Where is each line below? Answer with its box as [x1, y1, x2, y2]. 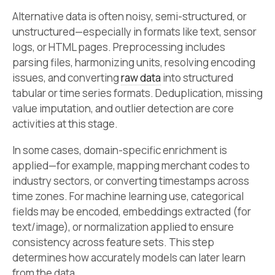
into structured [161, 70, 233, 85]
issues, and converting [12, 70, 121, 85]
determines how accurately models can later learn [12, 250, 246, 265]
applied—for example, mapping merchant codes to [12, 158, 250, 173]
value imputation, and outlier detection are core [12, 101, 234, 115]
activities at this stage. [12, 116, 118, 131]
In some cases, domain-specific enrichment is [12, 143, 227, 158]
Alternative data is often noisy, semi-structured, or [12, 9, 247, 23]
